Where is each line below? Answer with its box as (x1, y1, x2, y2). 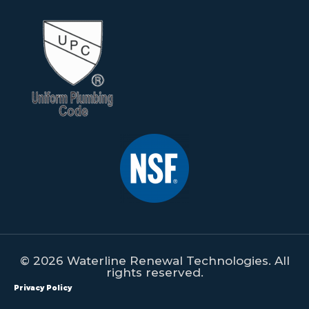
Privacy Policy (14, 283, 72, 293)
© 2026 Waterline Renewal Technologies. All (19, 254, 290, 268)
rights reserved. (106, 266, 203, 280)
